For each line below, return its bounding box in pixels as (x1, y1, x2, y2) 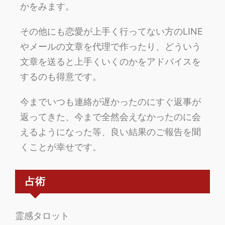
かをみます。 (20, 1, 74, 12)
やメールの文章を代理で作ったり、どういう (20, 41, 201, 52)
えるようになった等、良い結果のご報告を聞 (20, 127, 201, 138)
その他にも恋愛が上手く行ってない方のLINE (20, 26, 203, 37)
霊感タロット (15, 210, 69, 221)
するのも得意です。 (20, 71, 101, 82)
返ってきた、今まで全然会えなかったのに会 (20, 111, 201, 123)
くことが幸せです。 (20, 142, 101, 153)
